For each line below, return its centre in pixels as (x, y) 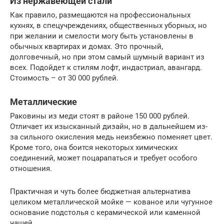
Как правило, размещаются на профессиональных (100, 15)
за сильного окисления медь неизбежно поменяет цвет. (111, 137)
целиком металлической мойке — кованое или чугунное (111, 202)
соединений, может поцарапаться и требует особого (104, 158)
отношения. (31, 169)
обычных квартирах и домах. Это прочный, (86, 47)
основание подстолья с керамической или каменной (105, 213)
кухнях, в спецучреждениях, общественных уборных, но (108, 26)
